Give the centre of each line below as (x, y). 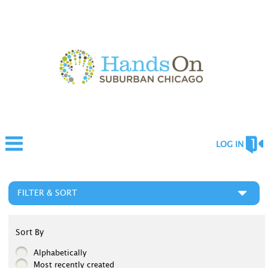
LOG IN (229, 145)
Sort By (30, 233)
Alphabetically (60, 254)
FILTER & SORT (48, 193)
